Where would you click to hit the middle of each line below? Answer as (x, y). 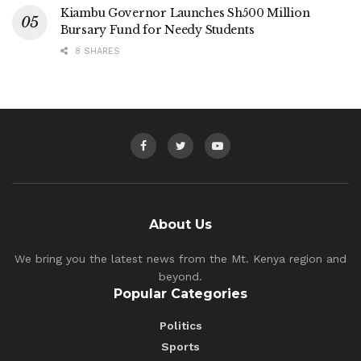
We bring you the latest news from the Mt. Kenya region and (180, 258)
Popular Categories (180, 293)
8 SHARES (96, 51)
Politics (180, 325)
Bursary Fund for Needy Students (158, 29)
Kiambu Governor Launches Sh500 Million (185, 12)
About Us (180, 224)
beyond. (180, 276)
